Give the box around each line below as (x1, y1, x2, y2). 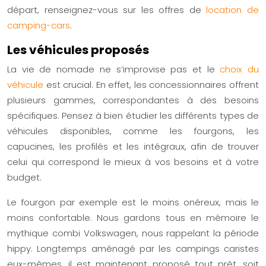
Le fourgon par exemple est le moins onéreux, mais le (7, 195, 259, 208)
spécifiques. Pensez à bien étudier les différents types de (7, 109, 259, 122)
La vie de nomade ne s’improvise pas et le (7, 62, 220, 75)
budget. (7, 170, 42, 183)
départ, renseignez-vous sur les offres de (7, 3, 207, 16)
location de (206, 3, 259, 16)
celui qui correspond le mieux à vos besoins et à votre (7, 155, 259, 168)
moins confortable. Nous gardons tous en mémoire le (7, 211, 259, 224)
